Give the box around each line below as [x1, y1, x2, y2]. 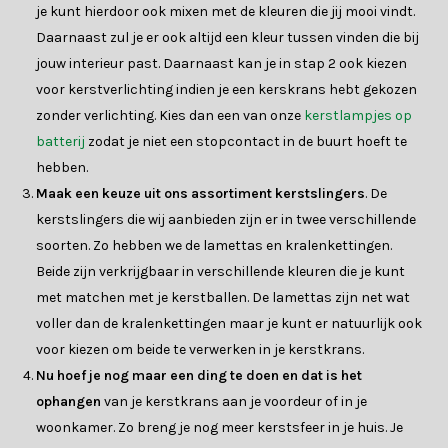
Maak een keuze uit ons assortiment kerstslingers [36, 185, 366, 203]
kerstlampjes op [304, 107, 413, 125]
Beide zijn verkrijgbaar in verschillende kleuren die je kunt [36, 263, 406, 281]
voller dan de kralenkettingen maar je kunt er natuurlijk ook [36, 315, 423, 333]
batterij [36, 133, 86, 151]
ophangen [36, 393, 102, 411]
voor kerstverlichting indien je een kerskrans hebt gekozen [36, 81, 418, 99]
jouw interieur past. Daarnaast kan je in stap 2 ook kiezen [36, 55, 408, 73]
